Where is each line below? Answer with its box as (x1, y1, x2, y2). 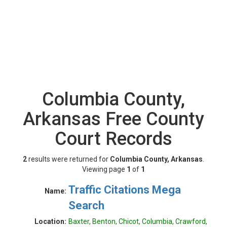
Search (68, 199, 104, 212)
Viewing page (82, 165, 127, 173)
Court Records (55, 128, 172, 149)
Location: (34, 217, 66, 225)
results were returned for (27, 155, 110, 163)
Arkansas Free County (23, 108, 204, 130)
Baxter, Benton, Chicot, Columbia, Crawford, (68, 217, 207, 225)
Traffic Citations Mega (68, 183, 181, 196)
